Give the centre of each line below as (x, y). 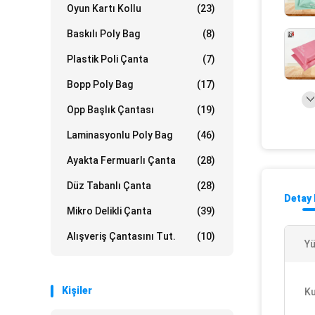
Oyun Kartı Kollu (104, 8)
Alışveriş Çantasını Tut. (121, 236)
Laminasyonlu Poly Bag (120, 135)
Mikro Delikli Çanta (109, 211)
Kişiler (77, 290)
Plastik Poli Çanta (108, 59)
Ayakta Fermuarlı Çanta (121, 160)
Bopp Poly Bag (100, 84)
